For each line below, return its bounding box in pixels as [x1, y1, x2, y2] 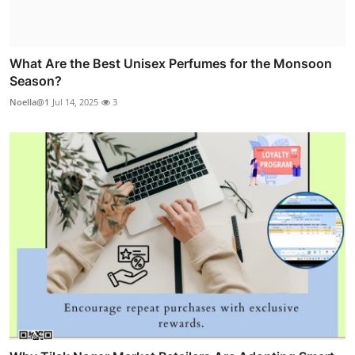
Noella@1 [10, 96, 49, 109]
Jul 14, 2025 [52, 96, 98, 109]
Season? [10, 73, 62, 90]
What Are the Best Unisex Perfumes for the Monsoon [10, 55, 332, 72]
